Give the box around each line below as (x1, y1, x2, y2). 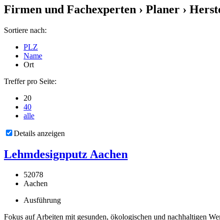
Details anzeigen (14, 129, 65, 137)
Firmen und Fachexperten (4, 2, 136, 16)
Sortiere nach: (4, 26, 47, 34)
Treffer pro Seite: (4, 77, 56, 85)
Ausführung (24, 196, 61, 205)
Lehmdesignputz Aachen (4, 147, 128, 161)
